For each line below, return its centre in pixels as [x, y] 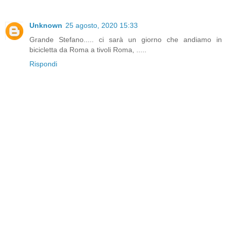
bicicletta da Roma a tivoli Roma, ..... [88, 49]
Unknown [46, 25]
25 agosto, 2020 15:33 [102, 25]
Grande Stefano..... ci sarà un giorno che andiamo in [126, 39]
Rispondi [43, 64]
